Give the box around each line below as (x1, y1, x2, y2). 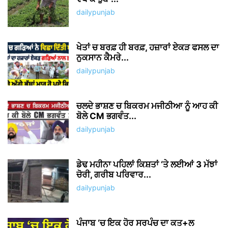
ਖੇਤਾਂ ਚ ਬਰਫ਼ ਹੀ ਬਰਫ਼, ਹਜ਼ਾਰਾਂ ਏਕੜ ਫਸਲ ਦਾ (76, 42, 219, 53)
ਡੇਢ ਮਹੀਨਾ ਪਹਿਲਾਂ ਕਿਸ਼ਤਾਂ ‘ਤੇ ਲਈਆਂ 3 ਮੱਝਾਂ (76, 159, 217, 170)
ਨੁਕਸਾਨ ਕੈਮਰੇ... (76, 52, 129, 63)
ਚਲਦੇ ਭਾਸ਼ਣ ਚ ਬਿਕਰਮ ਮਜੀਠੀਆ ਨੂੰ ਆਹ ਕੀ (76, 101, 218, 111)
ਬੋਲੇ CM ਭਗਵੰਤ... (76, 111, 136, 122)
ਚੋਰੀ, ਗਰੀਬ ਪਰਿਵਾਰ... (76, 169, 151, 180)
